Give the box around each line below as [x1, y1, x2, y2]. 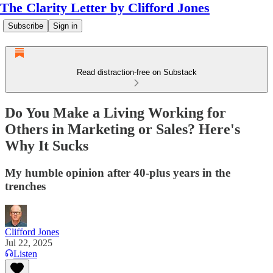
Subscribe [8, 21, 43, 30]
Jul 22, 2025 [5, 237, 52, 248]
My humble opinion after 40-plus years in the [5, 166, 230, 179]
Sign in [53, 21, 77, 30]
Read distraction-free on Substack [76, 68, 197, 77]
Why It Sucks [5, 137, 88, 154]
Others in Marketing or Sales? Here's [5, 121, 240, 137]
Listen [13, 248, 37, 259]
